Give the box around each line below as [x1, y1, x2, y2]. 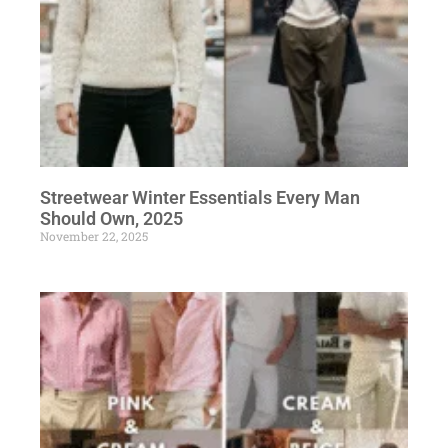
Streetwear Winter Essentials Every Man [40, 186, 360, 208]
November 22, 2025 [40, 227, 148, 244]
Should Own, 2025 [40, 207, 183, 229]
